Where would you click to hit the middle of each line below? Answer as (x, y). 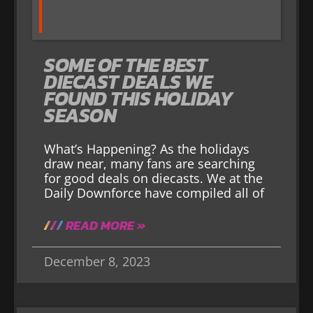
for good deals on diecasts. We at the (154, 178)
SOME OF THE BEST (126, 65)
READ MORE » (104, 225)
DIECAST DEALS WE (128, 81)
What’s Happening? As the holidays (147, 148)
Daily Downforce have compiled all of (154, 192)
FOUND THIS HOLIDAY (139, 98)
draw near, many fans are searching (150, 163)
